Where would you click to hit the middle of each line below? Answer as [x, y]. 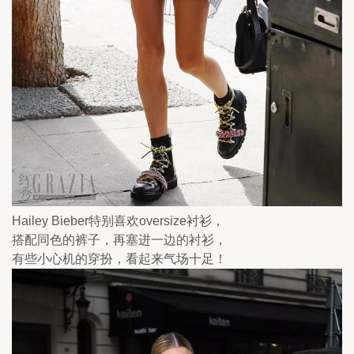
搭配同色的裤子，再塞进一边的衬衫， [119, 240]
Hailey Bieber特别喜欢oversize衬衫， [118, 221]
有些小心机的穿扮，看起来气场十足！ [119, 259]
